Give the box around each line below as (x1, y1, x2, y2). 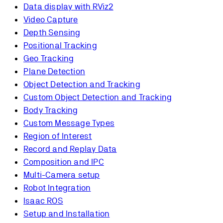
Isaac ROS (23, 196, 63, 206)
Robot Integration (23, 183, 91, 193)
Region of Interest (23, 131, 92, 141)
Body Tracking (23, 105, 78, 115)
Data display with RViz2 (23, 1, 113, 12)
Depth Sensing (23, 27, 81, 38)
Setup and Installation (23, 209, 110, 219)
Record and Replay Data (23, 144, 117, 154)
